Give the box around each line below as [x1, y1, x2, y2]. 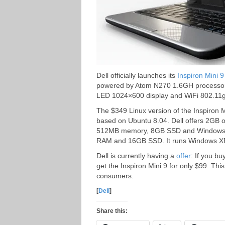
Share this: [96, 207, 128, 214]
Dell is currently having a [96, 152, 176, 160]
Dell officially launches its [96, 71, 177, 79]
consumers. [96, 172, 134, 180]
